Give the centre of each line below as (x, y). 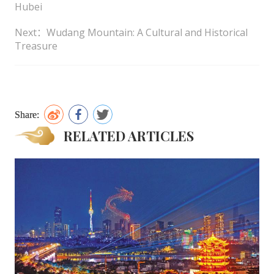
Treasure (36, 46)
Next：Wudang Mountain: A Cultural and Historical (131, 33)
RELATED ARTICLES (128, 136)
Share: (28, 115)
